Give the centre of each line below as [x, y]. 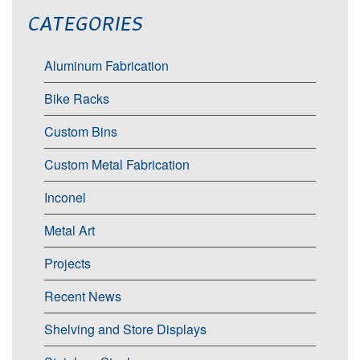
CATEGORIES [86, 23]
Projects [67, 263]
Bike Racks [77, 98]
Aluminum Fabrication [106, 65]
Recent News [83, 296]
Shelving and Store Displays [125, 329]
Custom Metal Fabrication [117, 164]
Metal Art [70, 230]
